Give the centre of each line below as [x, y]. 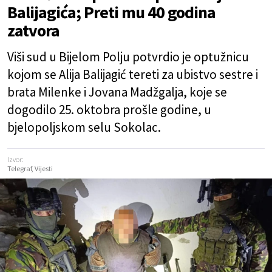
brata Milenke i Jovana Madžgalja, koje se [117, 92]
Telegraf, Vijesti [30, 168]
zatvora [33, 30]
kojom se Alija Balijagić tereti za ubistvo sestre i [133, 74]
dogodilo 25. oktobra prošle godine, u [109, 110]
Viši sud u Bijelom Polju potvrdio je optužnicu [128, 57]
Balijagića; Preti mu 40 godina [111, 12]
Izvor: [15, 159]
